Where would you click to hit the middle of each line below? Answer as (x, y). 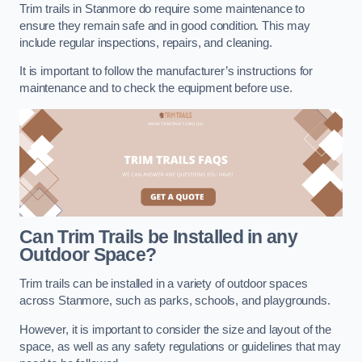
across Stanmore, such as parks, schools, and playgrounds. (175, 300)
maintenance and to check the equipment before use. (156, 88)
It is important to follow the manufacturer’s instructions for (166, 72)
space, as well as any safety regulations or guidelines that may (180, 346)
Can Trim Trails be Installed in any (159, 237)
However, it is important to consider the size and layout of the (175, 329)
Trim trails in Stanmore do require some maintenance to (162, 8)
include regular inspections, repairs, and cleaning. (146, 42)
